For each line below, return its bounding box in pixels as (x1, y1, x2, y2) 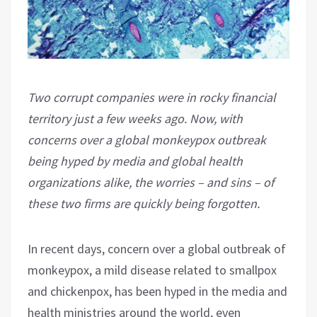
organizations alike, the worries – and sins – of (28, 173, 274, 190)
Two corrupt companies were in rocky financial (28, 88, 276, 105)
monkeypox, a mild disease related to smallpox (28, 261, 277, 278)
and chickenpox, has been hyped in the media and (28, 282, 287, 299)
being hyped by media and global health (28, 152, 243, 169)
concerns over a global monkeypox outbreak (28, 131, 266, 148)
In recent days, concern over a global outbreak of (28, 240, 286, 257)
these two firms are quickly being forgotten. (28, 195, 260, 212)
